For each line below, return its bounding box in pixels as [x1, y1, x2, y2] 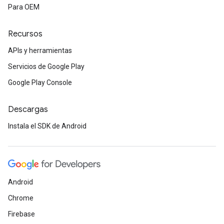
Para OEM [8, 3, 39, 11]
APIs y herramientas [8, 46, 72, 54]
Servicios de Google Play [8, 62, 84, 70]
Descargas [8, 104, 48, 114]
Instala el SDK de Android [8, 122, 86, 130]
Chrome [8, 194, 33, 202]
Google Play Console [8, 78, 72, 86]
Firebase [8, 210, 35, 218]
